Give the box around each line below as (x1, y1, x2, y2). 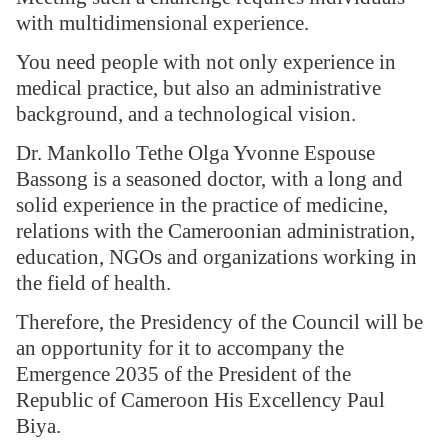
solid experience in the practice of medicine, (16, 193, 388, 218)
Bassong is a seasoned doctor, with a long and (16, 167, 403, 192)
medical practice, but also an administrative (16, 76, 381, 101)
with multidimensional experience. (16, 11, 309, 36)
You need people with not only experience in (16, 50, 396, 75)
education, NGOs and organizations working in (16, 245, 417, 270)
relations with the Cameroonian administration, (16, 219, 415, 244)
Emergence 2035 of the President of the (16, 362, 351, 387)
